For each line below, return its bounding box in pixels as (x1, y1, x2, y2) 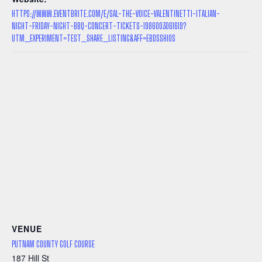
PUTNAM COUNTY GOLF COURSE (12, 239, 95, 249)
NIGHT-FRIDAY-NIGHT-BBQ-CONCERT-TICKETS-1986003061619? (12, 20, 186, 31)
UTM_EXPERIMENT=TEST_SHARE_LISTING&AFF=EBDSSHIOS (12, 33, 175, 43)
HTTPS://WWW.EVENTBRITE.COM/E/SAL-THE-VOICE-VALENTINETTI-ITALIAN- (12, 8, 220, 19)
